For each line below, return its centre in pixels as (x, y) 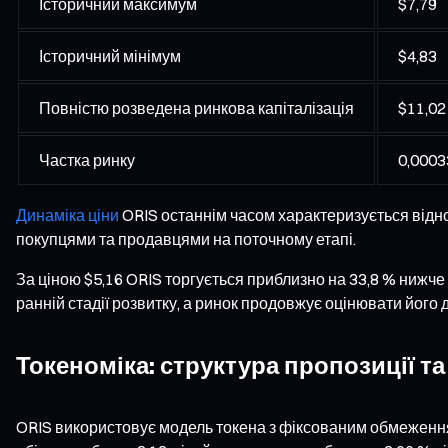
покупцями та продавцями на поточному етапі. (186, 238)
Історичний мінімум (110, 55)
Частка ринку (87, 159)
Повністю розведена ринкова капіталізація (196, 107)
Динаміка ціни (67, 214)
